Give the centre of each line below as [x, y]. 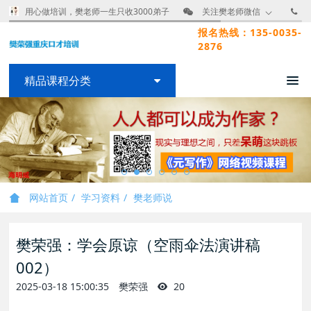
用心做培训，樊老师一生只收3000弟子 [98, 11]
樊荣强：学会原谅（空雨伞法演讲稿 [138, 244]
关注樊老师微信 [232, 11]
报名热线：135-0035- [250, 32]
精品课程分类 [58, 81]
